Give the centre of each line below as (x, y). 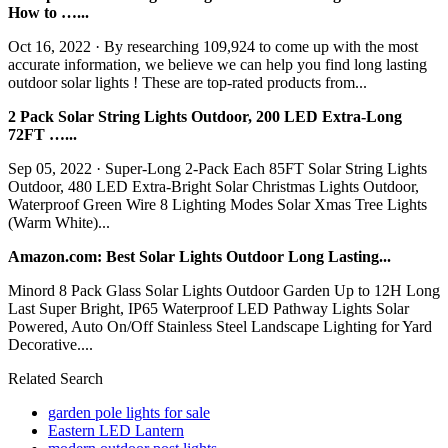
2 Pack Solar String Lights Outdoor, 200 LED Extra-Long (205, 116)
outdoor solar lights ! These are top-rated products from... (187, 82)
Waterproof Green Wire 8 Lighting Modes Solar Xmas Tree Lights (217, 204)
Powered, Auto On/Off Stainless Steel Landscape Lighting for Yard (220, 326)
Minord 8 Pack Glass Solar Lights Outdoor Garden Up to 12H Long (224, 290)
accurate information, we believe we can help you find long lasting (217, 64)
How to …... (48, 12)
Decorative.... (50, 344)
